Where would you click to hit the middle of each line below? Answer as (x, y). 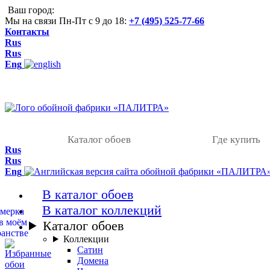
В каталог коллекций (102, 210)
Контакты (27, 32)
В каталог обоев (88, 194)
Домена (93, 261)
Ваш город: (32, 10)
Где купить (236, 140)
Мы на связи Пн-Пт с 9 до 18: (67, 21)
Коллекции (86, 239)
